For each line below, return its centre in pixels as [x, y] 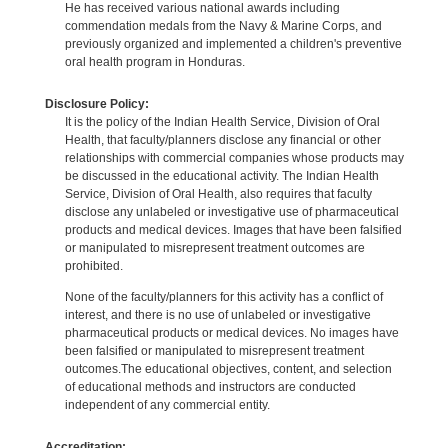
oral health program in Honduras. [154, 62]
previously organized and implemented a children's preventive [233, 44]
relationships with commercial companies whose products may [234, 157]
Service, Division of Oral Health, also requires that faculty [218, 193]
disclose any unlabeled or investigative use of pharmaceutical [231, 211]
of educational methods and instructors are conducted [210, 387]
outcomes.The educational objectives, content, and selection [228, 369]
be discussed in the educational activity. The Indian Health [221, 175]
